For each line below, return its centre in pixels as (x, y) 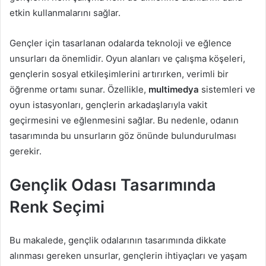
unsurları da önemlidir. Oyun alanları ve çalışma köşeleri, (127, 58)
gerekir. (26, 151)
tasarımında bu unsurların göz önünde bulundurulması (123, 136)
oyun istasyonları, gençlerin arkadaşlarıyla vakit (108, 105)
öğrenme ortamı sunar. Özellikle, (79, 89)
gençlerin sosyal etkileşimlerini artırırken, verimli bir (119, 74)
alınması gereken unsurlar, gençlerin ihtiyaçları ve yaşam (128, 256)
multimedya (174, 89)
